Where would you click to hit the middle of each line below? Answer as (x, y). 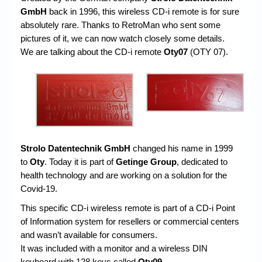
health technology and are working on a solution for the (124, 175)
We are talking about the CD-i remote (92, 51)
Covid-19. (39, 189)
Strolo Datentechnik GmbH (75, 149)
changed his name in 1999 (182, 149)
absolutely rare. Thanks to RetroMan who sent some (120, 25)
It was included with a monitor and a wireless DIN (114, 249)
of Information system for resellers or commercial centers (130, 222)
